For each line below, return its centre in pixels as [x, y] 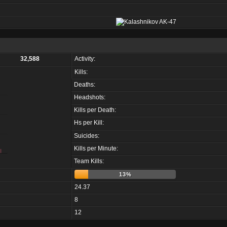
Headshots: [90, 97]
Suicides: [87, 136]
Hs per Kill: [89, 123]
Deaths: [85, 85]
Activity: [85, 59]
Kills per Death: [95, 110]
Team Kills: [89, 161]
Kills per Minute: [96, 148]
